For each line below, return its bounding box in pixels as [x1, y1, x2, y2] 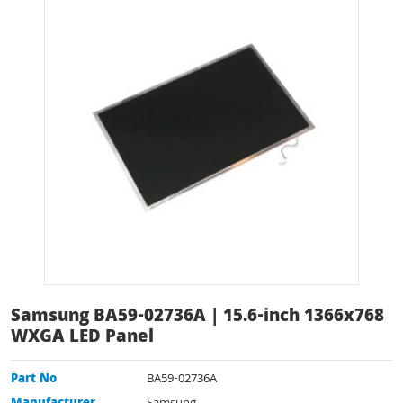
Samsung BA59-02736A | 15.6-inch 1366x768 [11, 302, 384, 332]
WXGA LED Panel [11, 323, 154, 353]
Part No [11, 369, 57, 390]
